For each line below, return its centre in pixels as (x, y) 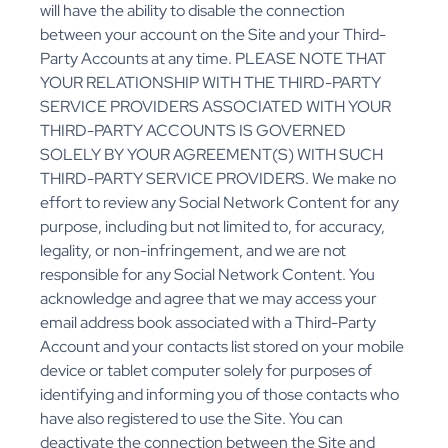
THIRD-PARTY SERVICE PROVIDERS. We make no (218, 179)
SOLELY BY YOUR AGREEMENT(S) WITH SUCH (211, 155)
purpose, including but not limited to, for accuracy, (212, 227)
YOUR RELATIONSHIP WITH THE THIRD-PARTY (210, 83)
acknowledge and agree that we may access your (208, 299)
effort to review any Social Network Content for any (219, 203)
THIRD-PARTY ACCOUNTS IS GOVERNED (193, 131)
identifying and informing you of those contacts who (219, 395)
